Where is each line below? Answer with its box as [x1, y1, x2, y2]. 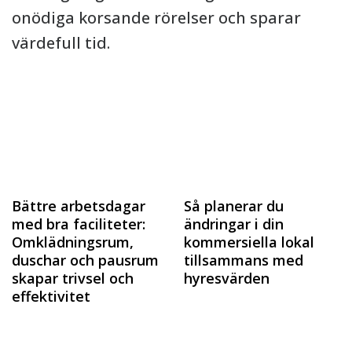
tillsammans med [184, 251, 303, 269]
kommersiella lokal [184, 233, 314, 251]
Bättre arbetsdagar [12, 196, 145, 215]
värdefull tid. [12, 32, 110, 53]
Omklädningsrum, [12, 233, 134, 251]
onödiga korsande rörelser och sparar [12, 7, 301, 28]
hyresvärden [184, 269, 269, 288]
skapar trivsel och [12, 269, 134, 288]
